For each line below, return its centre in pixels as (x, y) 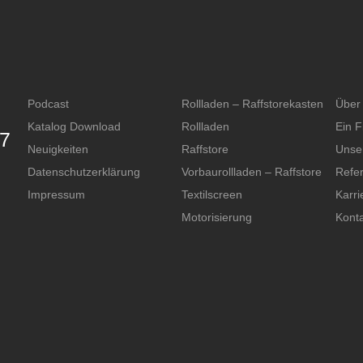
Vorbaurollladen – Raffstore (251, 172)
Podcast (48, 104)
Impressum (56, 195)
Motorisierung (216, 218)
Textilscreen (211, 195)
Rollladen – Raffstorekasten (252, 104)
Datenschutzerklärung (83, 172)
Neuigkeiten (58, 149)
